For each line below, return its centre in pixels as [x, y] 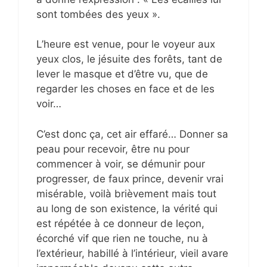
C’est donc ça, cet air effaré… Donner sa [132, 134]
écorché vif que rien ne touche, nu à [122, 238]
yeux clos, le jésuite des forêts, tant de [129, 59]
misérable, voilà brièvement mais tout [126, 193]
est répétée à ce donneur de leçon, [120, 223]
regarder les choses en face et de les [125, 89]
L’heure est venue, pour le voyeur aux [126, 44]
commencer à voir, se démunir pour [121, 164]
